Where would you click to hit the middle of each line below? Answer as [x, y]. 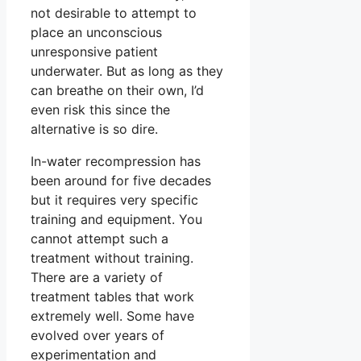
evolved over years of [98, 335]
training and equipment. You [116, 219]
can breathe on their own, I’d [117, 90]
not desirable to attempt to [114, 12]
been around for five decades [121, 180]
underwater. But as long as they [127, 71]
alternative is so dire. [94, 129]
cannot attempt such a [100, 238]
